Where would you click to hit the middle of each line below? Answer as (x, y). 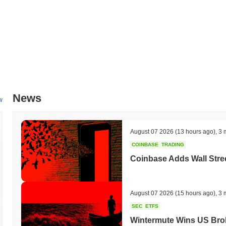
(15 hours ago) (194, 193)
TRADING (173, 144)
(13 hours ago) (194, 131)
